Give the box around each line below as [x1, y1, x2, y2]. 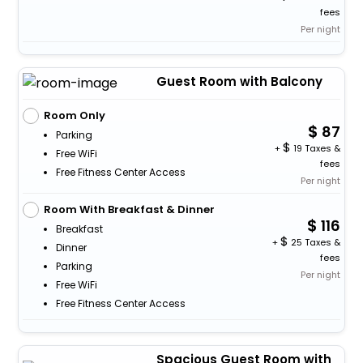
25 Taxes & [288, 235, 341, 249]
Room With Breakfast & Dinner [43, 201, 215, 217]
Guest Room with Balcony [156, 72, 322, 90]
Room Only [43, 107, 105, 123]
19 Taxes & [291, 141, 341, 155]
